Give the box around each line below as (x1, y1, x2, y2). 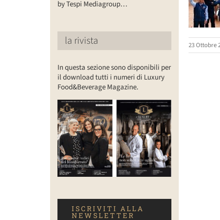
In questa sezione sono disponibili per (57, 62, 171, 73)
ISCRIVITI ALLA (71, 203, 144, 213)
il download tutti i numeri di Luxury (57, 72, 165, 82)
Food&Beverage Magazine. (57, 82, 138, 92)
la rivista (64, 33, 98, 48)
